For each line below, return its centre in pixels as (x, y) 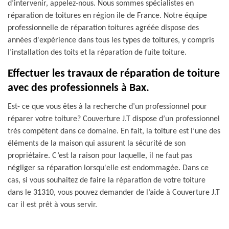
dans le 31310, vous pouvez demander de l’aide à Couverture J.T (114, 193)
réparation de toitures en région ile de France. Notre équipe (107, 16)
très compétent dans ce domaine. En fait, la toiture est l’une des (114, 131)
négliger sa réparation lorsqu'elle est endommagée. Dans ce (108, 168)
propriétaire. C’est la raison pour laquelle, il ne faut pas (100, 156)
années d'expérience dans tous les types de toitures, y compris (111, 40)
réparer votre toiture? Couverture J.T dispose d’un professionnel (114, 119)
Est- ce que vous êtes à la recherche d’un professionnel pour (107, 107)
